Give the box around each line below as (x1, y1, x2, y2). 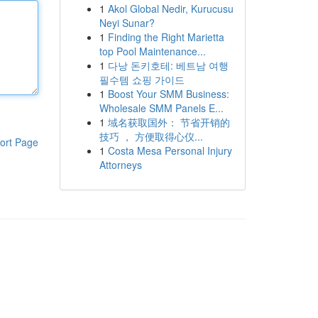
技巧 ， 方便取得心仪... (99, 129, 203, 143)
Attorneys (99, 158, 142, 172)
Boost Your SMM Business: (107, 87, 229, 101)
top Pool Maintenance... (99, 44, 206, 58)
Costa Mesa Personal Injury (107, 143, 232, 158)
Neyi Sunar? (99, 16, 155, 30)
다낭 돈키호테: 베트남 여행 (107, 58, 229, 72)
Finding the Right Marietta (107, 30, 224, 44)
